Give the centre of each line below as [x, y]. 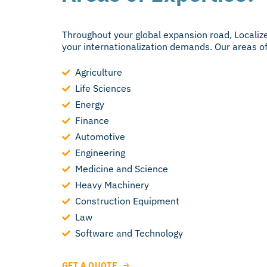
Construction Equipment [128, 201]
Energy [90, 105]
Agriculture [99, 72]
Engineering [100, 153]
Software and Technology [129, 233]
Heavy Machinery [112, 185]
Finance [92, 121]
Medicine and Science [122, 169]
